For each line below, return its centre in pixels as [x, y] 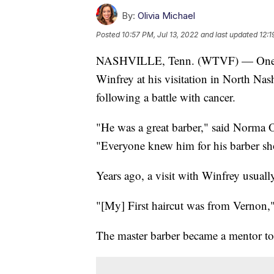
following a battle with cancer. [166, 97]
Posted [109, 34]
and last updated [229, 34]
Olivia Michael [166, 15]
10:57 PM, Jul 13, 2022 [160, 34]
